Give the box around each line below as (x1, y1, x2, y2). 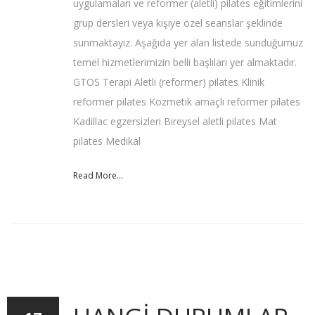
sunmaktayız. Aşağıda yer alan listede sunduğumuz (73, 36, 303, 50)
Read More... (73, 169, 123, 182)
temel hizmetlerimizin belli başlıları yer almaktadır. (73, 56, 297, 70)
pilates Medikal (73, 134, 141, 148)
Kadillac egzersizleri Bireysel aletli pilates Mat (73, 115, 277, 129)
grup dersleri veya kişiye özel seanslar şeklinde (73, 16, 283, 30)
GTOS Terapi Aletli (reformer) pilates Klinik (73, 75, 264, 89)
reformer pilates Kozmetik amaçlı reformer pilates (73, 95, 300, 109)
